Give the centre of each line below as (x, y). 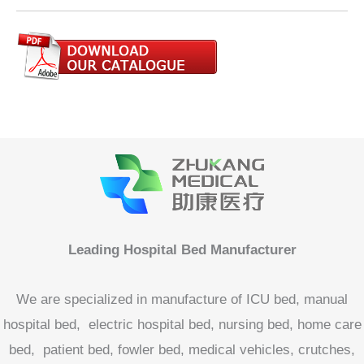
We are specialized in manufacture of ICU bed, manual (182, 300)
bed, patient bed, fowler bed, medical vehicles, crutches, (182, 350)
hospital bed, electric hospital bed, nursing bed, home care (182, 325)
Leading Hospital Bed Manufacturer (182, 250)
